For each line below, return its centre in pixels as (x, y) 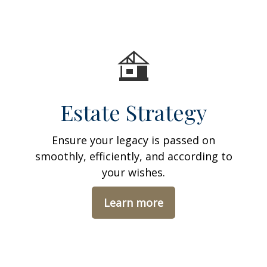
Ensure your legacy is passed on (133, 140)
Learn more (133, 203)
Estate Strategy (133, 112)
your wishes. (133, 172)
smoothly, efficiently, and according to (133, 156)
